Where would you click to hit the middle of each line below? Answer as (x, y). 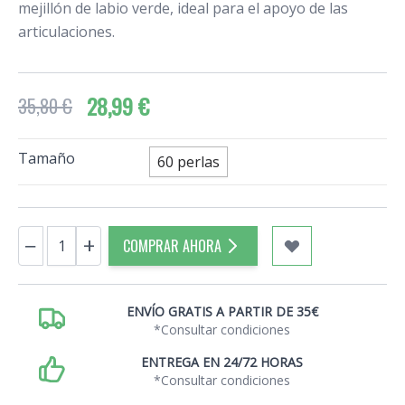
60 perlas (189, 162)
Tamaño (47, 159)
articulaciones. (66, 32)
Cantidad (47, 236)
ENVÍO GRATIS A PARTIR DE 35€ (222, 312)
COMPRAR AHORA (172, 246)
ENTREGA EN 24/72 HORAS (222, 363)
